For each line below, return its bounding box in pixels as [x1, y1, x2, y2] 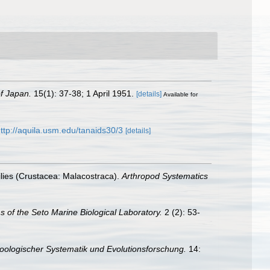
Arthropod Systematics [122, 171, 208, 181]
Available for [163, 90, 198, 98]
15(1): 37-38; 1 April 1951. [31, 88, 134, 98]
